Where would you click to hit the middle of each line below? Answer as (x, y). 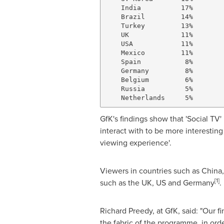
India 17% (149, 7)
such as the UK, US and (141, 182)
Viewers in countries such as (150, 170)
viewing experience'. (135, 142)
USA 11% (149, 43)
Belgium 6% (149, 79)
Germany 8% (149, 70)
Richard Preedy (126, 210)
